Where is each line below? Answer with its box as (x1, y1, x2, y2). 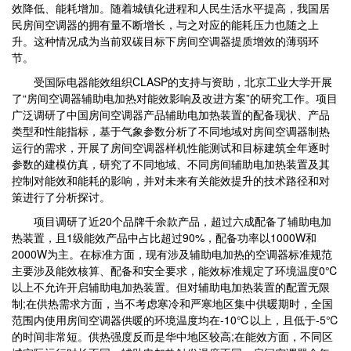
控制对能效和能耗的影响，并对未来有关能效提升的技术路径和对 (12, 172, 330, 188)
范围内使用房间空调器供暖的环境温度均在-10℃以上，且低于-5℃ (12, 312, 339, 327)
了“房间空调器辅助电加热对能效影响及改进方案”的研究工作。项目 (12, 90, 338, 106)
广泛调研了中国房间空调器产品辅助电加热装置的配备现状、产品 (12, 107, 330, 122)
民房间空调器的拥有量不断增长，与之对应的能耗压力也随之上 (12, 16, 319, 32)
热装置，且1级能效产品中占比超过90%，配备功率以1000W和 (12, 230, 317, 245)
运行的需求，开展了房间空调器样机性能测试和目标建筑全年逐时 (12, 139, 330, 155)
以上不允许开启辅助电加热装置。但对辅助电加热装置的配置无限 (12, 279, 330, 295)
